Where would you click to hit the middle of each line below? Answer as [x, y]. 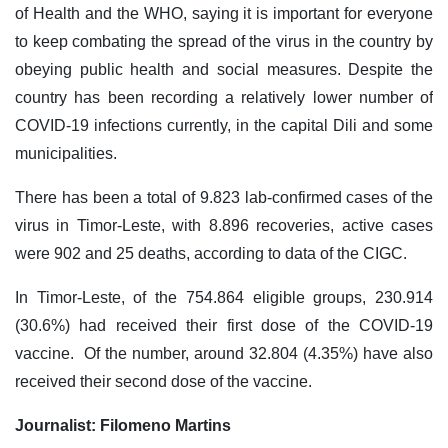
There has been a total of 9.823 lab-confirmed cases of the [224, 198]
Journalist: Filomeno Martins [123, 426]
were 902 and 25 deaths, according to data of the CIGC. [211, 254]
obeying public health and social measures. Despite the [224, 70]
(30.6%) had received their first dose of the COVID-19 [224, 326]
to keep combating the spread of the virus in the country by [224, 42]
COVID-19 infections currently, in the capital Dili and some [224, 126]
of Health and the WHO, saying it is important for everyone [224, 14]
